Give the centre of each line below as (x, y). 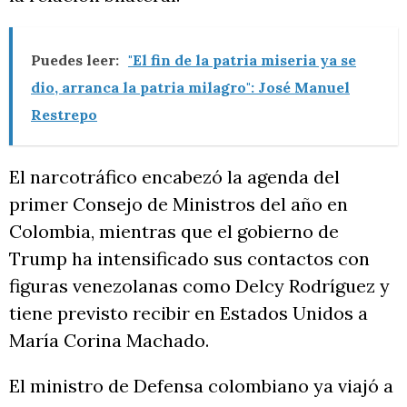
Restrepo (64, 114)
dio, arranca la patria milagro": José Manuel (190, 87)
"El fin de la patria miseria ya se (242, 60)
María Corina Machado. (109, 340)
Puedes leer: (75, 60)
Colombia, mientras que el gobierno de (174, 231)
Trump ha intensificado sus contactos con (189, 258)
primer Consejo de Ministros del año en (179, 204)
